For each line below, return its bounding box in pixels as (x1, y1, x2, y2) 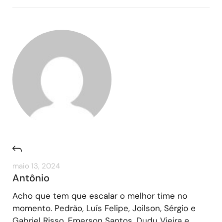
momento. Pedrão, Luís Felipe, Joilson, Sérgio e (12, 202, 196, 214)
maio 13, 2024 (12, 161, 60, 171)
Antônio (12, 171, 50, 184)
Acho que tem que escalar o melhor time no (12, 190, 187, 201)
